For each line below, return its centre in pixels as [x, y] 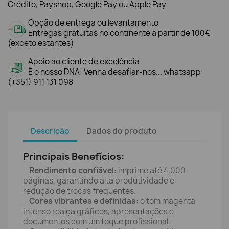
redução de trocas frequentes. [79, 191]
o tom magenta [167, 201]
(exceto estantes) [41, 43]
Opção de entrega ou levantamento [93, 23]
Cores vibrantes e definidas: [84, 201]
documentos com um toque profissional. [97, 222]
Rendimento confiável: [73, 170]
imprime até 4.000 [151, 170]
